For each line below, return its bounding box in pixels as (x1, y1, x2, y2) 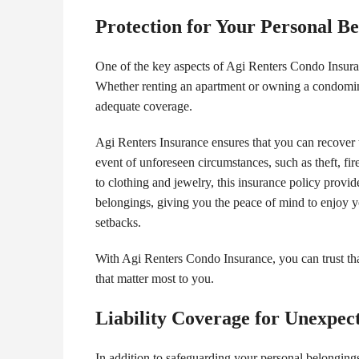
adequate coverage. (95, 99, 196, 114)
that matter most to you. (95, 272, 214, 286)
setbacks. (95, 216, 144, 230)
